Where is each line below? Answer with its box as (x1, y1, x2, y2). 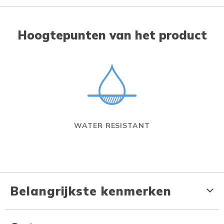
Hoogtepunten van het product (17, 27, 207, 42)
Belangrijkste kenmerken (10, 183, 171, 198)
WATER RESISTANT (74, 120, 150, 130)
